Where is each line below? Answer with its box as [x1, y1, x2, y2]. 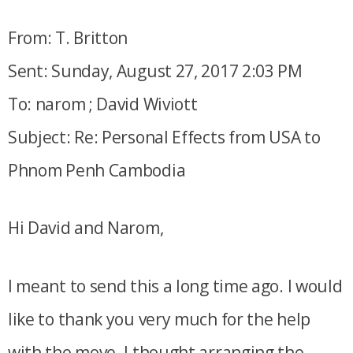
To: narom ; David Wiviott [7, 92, 198, 115]
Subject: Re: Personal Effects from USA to [7, 125, 321, 148]
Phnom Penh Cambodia [7, 158, 186, 181]
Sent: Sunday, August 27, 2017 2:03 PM [7, 59, 303, 82]
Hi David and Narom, [7, 217, 164, 239]
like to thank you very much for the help [7, 307, 310, 330]
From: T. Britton [7, 26, 128, 49]
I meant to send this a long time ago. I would [7, 274, 343, 297]
